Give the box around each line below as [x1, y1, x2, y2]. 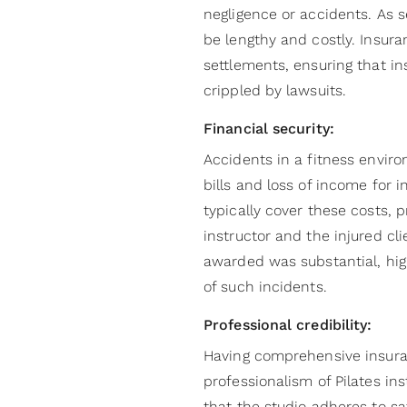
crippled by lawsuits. [203, 82, 347, 100]
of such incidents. [203, 278, 327, 296]
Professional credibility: [203, 316, 377, 334]
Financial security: [203, 120, 334, 138]
